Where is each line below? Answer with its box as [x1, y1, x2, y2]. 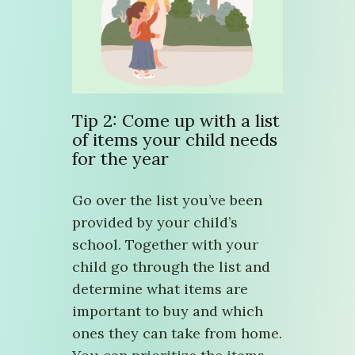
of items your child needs [72, 128, 277, 151]
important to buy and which [72, 301, 263, 320]
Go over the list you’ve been [72, 190, 262, 209]
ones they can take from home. [72, 323, 282, 342]
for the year [72, 147, 169, 170]
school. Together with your [72, 235, 258, 254]
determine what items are [72, 279, 248, 298]
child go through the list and [72, 257, 270, 276]
